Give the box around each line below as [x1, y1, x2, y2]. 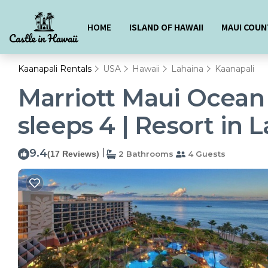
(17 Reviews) [47, 149, 99, 159]
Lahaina [171, 63, 203, 74]
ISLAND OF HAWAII [129, 21, 203, 33]
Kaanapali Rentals [18, 63, 94, 74]
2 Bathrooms [116, 149, 173, 159]
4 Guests [185, 149, 226, 159]
